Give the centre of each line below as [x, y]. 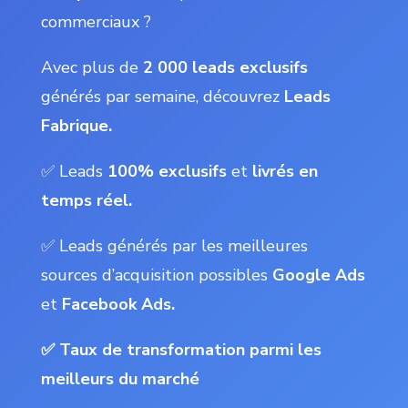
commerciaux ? [96, 22]
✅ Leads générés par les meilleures [174, 246]
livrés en [285, 171]
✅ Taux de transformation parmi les [181, 350]
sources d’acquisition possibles [156, 275]
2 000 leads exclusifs [225, 67]
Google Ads [318, 275]
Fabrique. [76, 126]
